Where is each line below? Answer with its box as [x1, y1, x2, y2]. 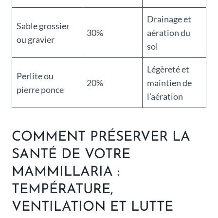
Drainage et [147, 14, 191, 25]
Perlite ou [17, 71, 54, 82]
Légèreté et [147, 64, 189, 75]
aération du [147, 27, 190, 38]
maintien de [147, 77, 192, 89]
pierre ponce [17, 84, 64, 95]
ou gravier [17, 34, 54, 45]
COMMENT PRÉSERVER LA [12, 130, 190, 145]
